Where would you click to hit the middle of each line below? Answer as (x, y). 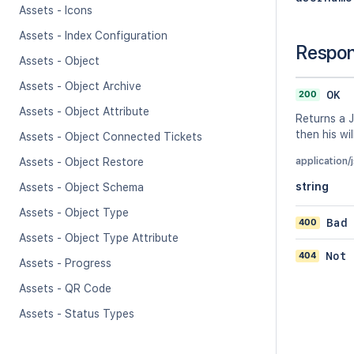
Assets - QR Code (65, 288)
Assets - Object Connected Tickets (111, 137)
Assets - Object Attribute (84, 111)
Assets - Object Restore (81, 162)
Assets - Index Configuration (93, 36)
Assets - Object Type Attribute (99, 238)
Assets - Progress (65, 263)
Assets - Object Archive (80, 86)
